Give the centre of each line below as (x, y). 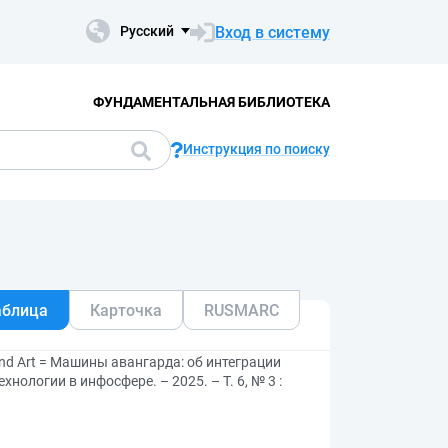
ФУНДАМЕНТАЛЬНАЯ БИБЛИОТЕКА (211, 101)
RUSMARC (241, 310)
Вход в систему (272, 32)
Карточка (126, 310)
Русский (147, 31)
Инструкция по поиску (256, 149)
